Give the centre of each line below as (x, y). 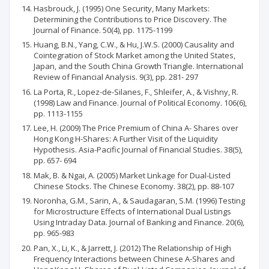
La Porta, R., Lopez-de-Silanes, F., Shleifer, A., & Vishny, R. (136, 92)
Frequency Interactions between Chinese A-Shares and (134, 258)
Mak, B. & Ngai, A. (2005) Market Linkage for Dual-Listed (132, 175)
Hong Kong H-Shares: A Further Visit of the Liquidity (126, 139)
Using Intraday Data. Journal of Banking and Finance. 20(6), (139, 222)
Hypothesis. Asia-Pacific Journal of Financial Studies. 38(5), (138, 150)
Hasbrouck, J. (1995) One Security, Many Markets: (122, 8)
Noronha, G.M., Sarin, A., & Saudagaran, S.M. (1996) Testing (139, 201)
